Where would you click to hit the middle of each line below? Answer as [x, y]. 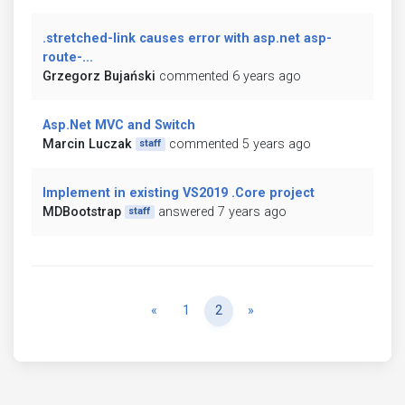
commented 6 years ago [230, 76]
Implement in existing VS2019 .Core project [179, 193]
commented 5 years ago [240, 144]
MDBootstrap [82, 212]
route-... [68, 57]
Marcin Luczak [87, 144]
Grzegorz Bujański [99, 76]
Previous [182, 309]
